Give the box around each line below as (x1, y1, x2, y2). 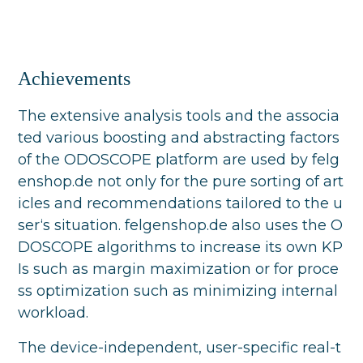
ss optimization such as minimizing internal (18, 282, 339, 301)
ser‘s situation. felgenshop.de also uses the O (18, 216, 344, 235)
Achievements (18, 68, 131, 90)
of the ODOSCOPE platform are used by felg (18, 151, 340, 169)
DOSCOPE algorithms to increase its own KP (18, 238, 344, 257)
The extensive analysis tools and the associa (18, 107, 340, 126)
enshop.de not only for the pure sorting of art (18, 173, 344, 191)
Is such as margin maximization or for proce (18, 260, 340, 279)
